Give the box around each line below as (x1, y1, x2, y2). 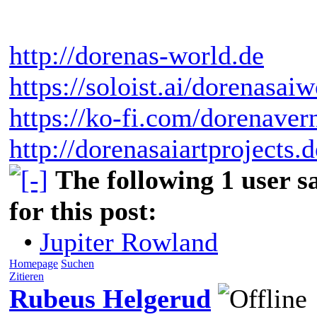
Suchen (61, 257, 94, 270)
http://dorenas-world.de (9, 40, 264, 70)
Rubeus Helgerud (9, 283, 211, 313)
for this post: (9, 195, 157, 226)
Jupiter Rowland (40, 226, 218, 257)
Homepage (9, 257, 58, 270)
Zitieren (9, 270, 44, 282)
